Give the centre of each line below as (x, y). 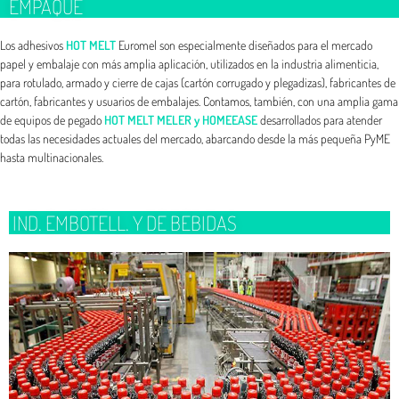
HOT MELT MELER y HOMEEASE (181, 120)
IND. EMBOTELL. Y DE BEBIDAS (123, 223)
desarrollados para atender (320, 120)
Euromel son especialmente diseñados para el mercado (244, 45)
